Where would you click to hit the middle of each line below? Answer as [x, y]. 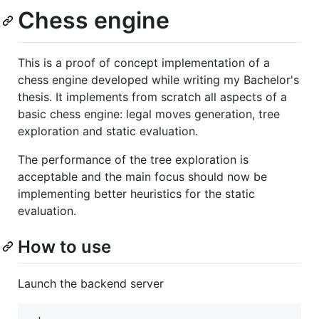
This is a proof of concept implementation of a [144, 62]
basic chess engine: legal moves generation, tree [149, 114]
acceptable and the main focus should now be [142, 176]
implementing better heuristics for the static [136, 193]
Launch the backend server [91, 283]
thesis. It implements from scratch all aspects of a [152, 96]
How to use [64, 246]
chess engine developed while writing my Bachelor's [158, 79]
